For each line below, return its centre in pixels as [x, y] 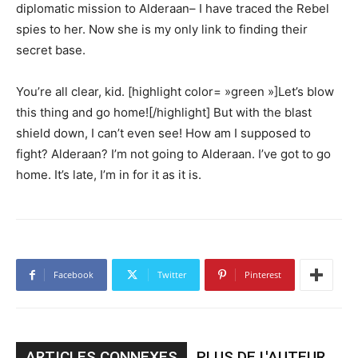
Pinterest [263, 274]
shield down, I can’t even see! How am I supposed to [163, 133]
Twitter [172, 274]
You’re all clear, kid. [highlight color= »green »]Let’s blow [175, 91]
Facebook [74, 274]
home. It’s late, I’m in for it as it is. [109, 174]
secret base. [51, 50]
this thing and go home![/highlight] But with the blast [164, 112]
